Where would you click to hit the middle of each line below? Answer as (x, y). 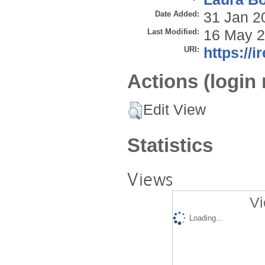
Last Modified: (173, 32)
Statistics (170, 145)
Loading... (206, 218)
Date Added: (177, 14)
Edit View (174, 109)
